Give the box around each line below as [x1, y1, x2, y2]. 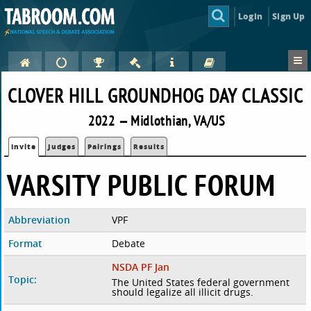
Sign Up [272, 10, 305, 22]
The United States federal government [111, 276, 289, 289]
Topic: [8, 273, 37, 287]
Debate [111, 237, 145, 251]
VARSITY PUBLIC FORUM [7, 166, 276, 205]
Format [8, 237, 43, 251]
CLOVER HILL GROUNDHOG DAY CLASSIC [7, 83, 303, 109]
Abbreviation [8, 213, 71, 227]
